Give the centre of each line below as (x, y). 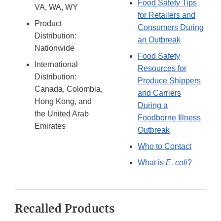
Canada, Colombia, (69, 89)
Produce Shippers (169, 80)
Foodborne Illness (169, 117)
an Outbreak (159, 39)
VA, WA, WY (56, 7)
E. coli (177, 162)
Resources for (162, 68)
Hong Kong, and (63, 101)
